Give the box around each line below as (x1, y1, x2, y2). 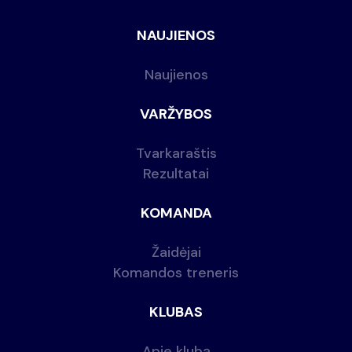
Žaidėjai (151, 243, 201, 262)
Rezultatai (143, 164, 209, 183)
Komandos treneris (113, 263, 239, 282)
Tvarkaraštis (135, 144, 217, 163)
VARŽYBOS (140, 104, 212, 123)
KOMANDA (140, 203, 212, 222)
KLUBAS (149, 302, 203, 321)
